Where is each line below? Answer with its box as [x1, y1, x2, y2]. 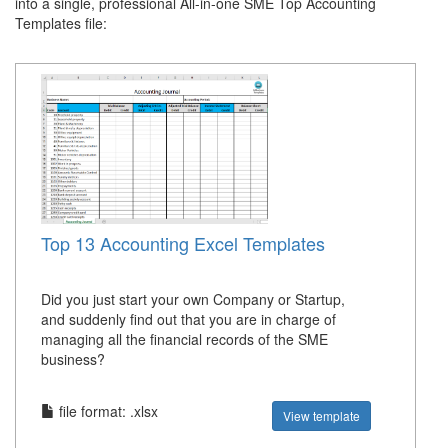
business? [41, 349, 105, 369]
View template [283, 407, 361, 424]
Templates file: [15, 13, 107, 33]
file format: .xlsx [55, 401, 158, 421]
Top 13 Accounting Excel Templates [41, 230, 325, 256]
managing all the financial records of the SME [41, 329, 328, 349]
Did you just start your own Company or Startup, [41, 289, 345, 309]
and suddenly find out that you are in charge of [41, 309, 336, 329]
